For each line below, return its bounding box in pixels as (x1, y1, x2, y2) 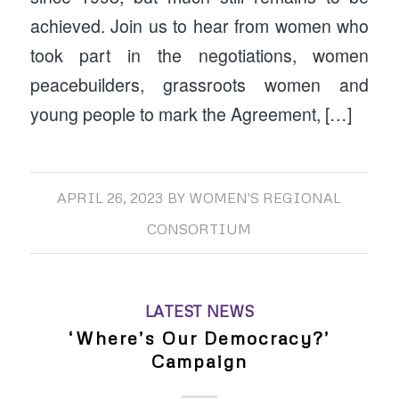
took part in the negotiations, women (29, 42, 370, 68)
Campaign (151, 350, 248, 372)
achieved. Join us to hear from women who (29, 12, 370, 38)
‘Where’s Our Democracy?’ (68, 327, 330, 349)
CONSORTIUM (147, 220, 252, 239)
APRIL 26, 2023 (57, 189, 164, 208)
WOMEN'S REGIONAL (189, 189, 342, 208)
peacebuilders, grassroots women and (29, 71, 370, 97)
